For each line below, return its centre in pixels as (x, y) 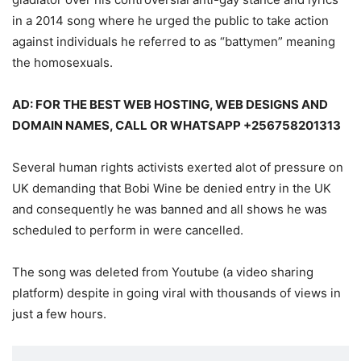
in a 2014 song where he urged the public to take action (170, 20)
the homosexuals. (62, 62)
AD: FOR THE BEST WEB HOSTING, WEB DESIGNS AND (170, 104)
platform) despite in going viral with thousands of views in (176, 293)
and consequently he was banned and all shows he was (170, 209)
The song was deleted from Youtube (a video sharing (163, 272)
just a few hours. (59, 313)
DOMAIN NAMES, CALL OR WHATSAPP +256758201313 (176, 125)
